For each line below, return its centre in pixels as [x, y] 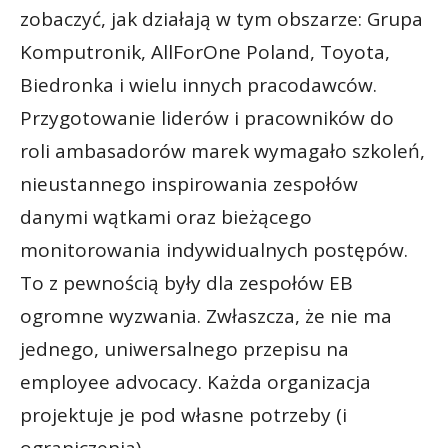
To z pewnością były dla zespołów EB [186, 282]
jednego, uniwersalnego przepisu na [184, 348]
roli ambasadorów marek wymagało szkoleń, [222, 150]
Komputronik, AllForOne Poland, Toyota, [205, 51]
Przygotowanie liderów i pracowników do [207, 117]
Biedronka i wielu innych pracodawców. [198, 84]
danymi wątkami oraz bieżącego [166, 216]
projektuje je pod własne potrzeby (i [183, 414]
